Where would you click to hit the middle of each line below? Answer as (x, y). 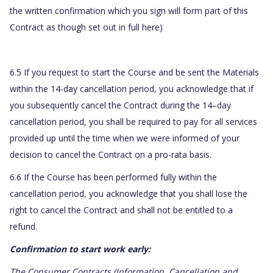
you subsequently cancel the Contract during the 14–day (120, 105)
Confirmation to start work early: (81, 249)
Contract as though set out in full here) (86, 27)
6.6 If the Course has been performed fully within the (113, 177)
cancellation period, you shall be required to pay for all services (133, 122)
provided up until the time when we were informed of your (125, 138)
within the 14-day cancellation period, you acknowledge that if (132, 89)
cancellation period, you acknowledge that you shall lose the (129, 194)
